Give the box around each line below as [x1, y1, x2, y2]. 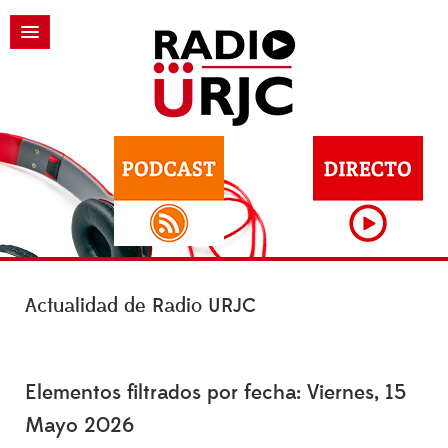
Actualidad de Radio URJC [25, 294, 256, 318]
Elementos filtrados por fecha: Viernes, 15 [25, 379, 406, 406]
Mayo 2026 [25, 412, 134, 439]
